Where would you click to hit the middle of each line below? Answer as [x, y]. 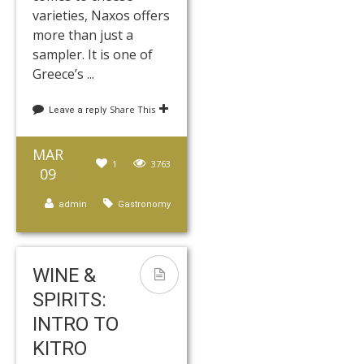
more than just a [83, 35]
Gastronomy [144, 205]
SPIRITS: [69, 300]
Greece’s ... [63, 74]
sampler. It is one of [93, 55]
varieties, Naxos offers [101, 16]
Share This [132, 110]
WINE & [64, 276]
